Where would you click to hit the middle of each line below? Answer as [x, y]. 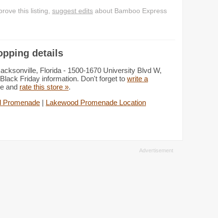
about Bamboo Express [130, 11]
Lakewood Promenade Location [96, 102]
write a [137, 79]
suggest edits [73, 11]
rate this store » [44, 87]
